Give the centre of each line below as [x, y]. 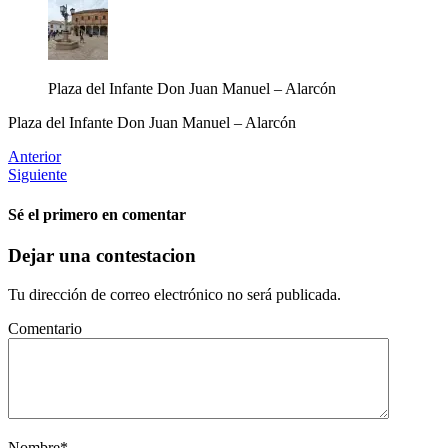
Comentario [45, 328]
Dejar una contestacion [102, 255]
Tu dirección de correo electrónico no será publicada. [174, 294]
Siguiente [37, 175]
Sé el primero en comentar [97, 214]
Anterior [34, 157]
